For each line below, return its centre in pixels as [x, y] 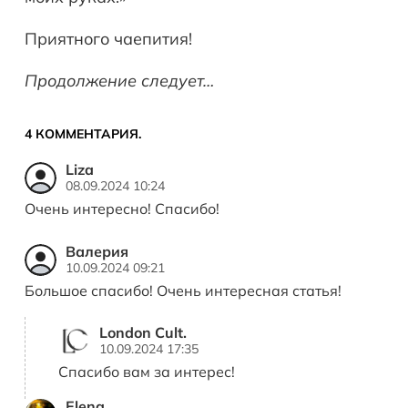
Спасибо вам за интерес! [147, 372]
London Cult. [143, 332]
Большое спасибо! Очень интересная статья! [183, 291]
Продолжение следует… [119, 81]
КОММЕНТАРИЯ [87, 134]
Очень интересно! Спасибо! [122, 209]
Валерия [97, 251]
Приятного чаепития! [108, 39]
